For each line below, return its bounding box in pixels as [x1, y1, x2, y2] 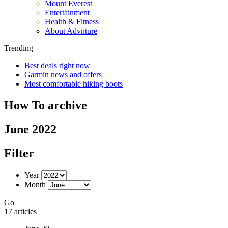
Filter [4, 146, 34, 160]
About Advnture [45, 26, 97, 35]
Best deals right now [24, 61, 90, 70]
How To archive [4, 98, 87, 112]
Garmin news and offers [24, 70, 102, 79]
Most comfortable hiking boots [24, 79, 123, 88]
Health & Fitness [45, 17, 99, 26]
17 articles [4, 207, 37, 216]
